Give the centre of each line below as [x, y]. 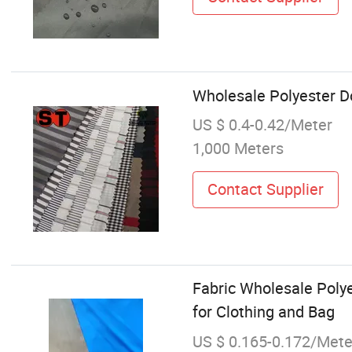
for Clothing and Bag [263, 312]
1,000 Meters [238, 148]
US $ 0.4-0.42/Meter [262, 124]
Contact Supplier [265, 189]
